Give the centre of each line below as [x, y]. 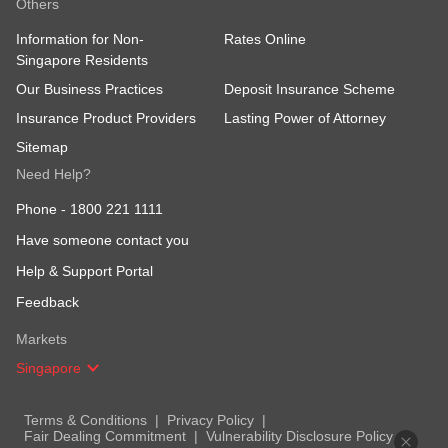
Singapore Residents [82, 60]
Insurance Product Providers [106, 118]
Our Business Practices [89, 89]
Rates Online [265, 39]
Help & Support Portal [84, 271]
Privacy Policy [210, 420]
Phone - [43, 209]
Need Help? [53, 174]
